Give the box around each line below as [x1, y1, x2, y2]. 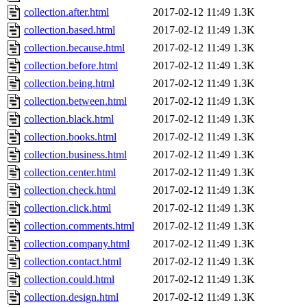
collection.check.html [24, 184, 116, 197]
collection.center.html [24, 167, 116, 179]
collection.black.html [24, 113, 114, 125]
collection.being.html [24, 77, 114, 90]
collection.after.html [24, 6, 109, 19]
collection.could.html [24, 273, 114, 286]
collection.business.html [24, 149, 127, 161]
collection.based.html [24, 24, 115, 36]
